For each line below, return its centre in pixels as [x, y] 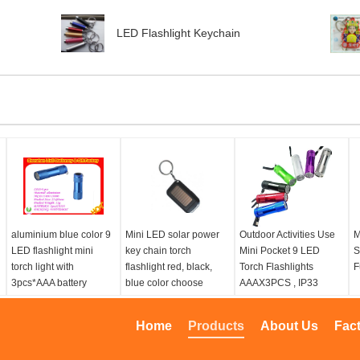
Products [216, 326]
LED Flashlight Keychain [178, 33]
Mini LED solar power [172, 235]
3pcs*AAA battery [49, 283]
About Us [289, 326]
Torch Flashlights [276, 267]
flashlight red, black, [169, 267]
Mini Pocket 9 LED [280, 251]
